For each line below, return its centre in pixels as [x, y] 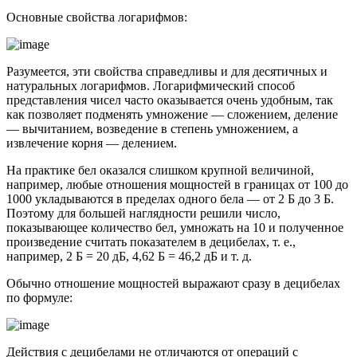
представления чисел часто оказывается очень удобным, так [170, 100]
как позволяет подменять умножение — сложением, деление [172, 115]
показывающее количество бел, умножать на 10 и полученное [175, 228]
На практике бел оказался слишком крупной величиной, [160, 171]
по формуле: [39, 298]
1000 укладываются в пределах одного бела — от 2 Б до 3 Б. [170, 199]
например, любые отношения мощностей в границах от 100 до [177, 185]
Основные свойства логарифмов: [97, 18]
